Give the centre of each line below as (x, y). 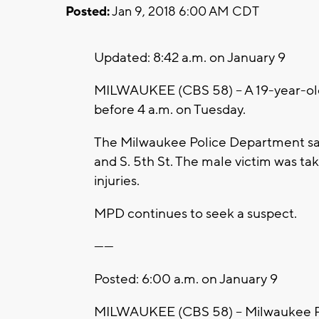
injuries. (117, 181)
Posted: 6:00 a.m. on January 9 (186, 279)
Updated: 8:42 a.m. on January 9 (190, 57)
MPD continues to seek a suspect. (197, 213)
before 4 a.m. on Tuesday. (170, 109)
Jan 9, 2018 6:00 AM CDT (184, 11)
